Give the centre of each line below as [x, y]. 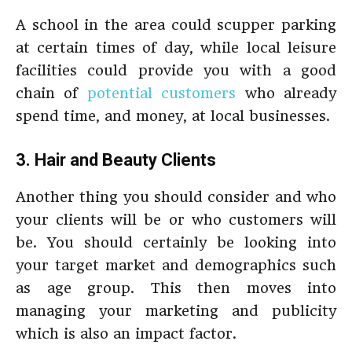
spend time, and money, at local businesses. [173, 116]
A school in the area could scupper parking [176, 25]
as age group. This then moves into [176, 288]
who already [286, 93]
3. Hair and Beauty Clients [116, 160]
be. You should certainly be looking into [176, 242]
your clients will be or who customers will [176, 220]
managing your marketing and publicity [176, 311]
